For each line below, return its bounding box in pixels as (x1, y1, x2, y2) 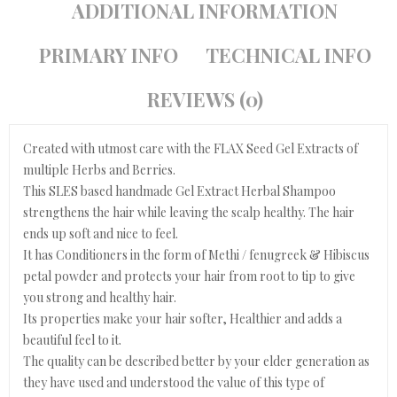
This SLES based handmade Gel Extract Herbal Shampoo (23, 183, 336, 199)
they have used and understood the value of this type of (23, 374, 324, 391)
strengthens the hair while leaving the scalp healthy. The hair (23, 204, 354, 221)
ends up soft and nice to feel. (23, 225, 178, 242)
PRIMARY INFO (38, 42, 178, 68)
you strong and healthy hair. (23, 289, 176, 306)
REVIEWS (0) (146, 86, 263, 113)
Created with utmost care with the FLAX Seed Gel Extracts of (23, 140, 358, 157)
